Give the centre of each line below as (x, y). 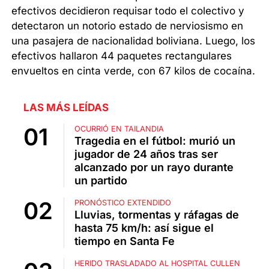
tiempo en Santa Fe (125, 241)
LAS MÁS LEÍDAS (66, 108)
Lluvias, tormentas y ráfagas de (157, 215)
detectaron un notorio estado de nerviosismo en (128, 26)
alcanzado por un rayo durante (154, 168)
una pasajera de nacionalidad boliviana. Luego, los (134, 41)
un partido (101, 181)
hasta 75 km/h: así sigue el (144, 228)
